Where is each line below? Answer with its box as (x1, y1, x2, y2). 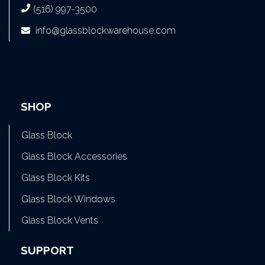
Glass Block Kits (21, 172, 90, 183)
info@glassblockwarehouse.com (35, 25, 176, 37)
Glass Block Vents (21, 214, 98, 226)
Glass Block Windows (21, 193, 115, 205)
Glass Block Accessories (21, 150, 127, 162)
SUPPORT (21, 243, 74, 257)
